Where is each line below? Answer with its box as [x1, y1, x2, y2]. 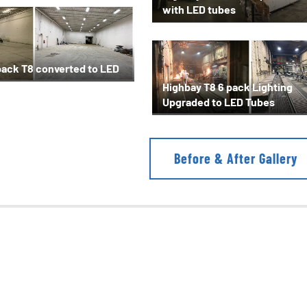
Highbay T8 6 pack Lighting [162, 79, 293, 93]
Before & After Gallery [173, 150, 297, 167]
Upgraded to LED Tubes [162, 95, 275, 108]
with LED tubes [162, 3, 236, 16]
